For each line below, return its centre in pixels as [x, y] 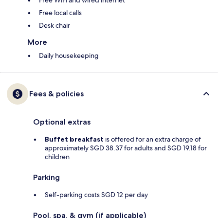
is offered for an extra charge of [152, 139]
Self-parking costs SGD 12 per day [96, 195]
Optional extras [62, 122]
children [57, 157]
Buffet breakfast [74, 139]
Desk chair [54, 26]
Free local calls [60, 13]
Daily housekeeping [69, 56]
